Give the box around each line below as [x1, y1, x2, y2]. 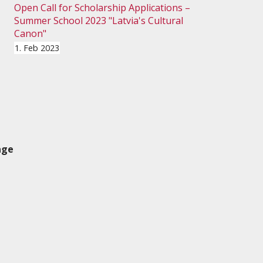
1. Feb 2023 [14, 42, 59, 54]
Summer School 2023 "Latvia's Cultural [14, 14, 183, 28]
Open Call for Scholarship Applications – [14, 1, 190, 15]
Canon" [14, 27, 46, 41]
